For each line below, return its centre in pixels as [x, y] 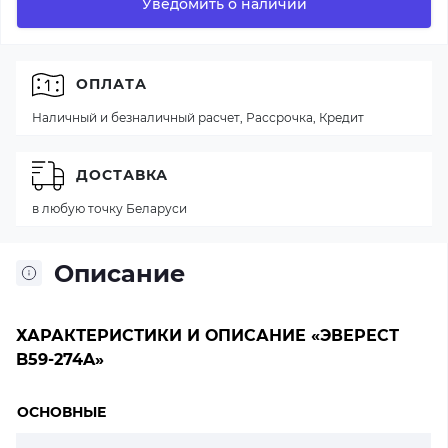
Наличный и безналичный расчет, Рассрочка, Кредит [198, 117]
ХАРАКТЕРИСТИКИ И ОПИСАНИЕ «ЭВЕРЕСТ [207, 335]
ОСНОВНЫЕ [61, 411]
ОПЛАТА [111, 84]
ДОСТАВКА [122, 175]
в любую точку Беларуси [109, 208]
